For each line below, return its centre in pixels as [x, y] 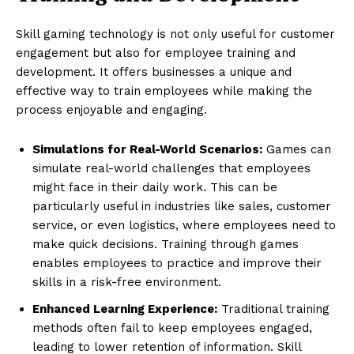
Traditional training [273, 309]
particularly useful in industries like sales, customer [182, 206]
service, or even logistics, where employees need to [184, 225]
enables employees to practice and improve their [177, 263]
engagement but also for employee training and [156, 53]
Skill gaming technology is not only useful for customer [175, 34]
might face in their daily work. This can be [155, 187]
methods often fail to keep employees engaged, [172, 328]
